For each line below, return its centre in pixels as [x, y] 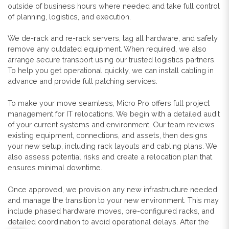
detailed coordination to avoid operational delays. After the [108, 221]
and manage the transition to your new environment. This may [113, 200]
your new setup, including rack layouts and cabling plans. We [112, 146]
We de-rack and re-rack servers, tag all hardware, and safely [113, 38]
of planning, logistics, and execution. [69, 16]
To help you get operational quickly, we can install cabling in [111, 71]
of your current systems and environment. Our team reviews [111, 124]
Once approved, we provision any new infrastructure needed [112, 189]
